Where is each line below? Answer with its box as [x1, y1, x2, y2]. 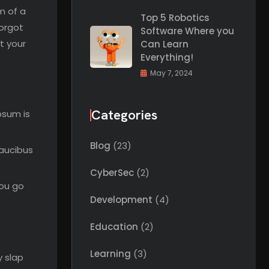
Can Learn [141, 38, 189, 50]
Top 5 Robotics [141, 11, 210, 24]
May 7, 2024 [150, 68, 193, 78]
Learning [90, 247, 131, 260]
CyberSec [90, 166, 134, 179]
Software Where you [141, 25, 234, 37]
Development [90, 193, 153, 206]
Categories [91, 106, 157, 124]
